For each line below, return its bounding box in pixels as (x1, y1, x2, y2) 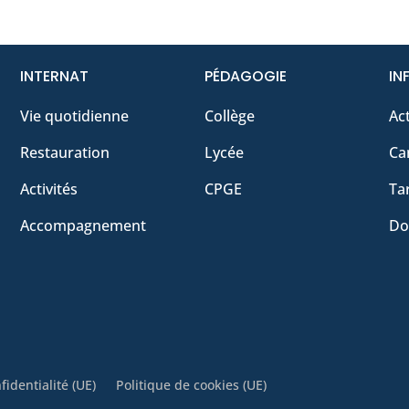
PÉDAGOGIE (204, 66, 287, 88)
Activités (20, 179, 79, 200)
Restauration (20, 142, 110, 163)
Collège (204, 106, 255, 127)
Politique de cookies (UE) (116, 376, 267, 394)
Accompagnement (20, 215, 147, 236)
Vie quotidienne (20, 106, 130, 127)
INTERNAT (20, 66, 89, 88)
